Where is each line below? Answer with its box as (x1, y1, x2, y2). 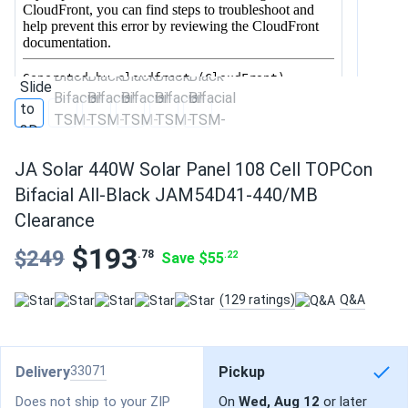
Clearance (15, 209, 95, 231)
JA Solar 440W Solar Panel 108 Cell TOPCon (15, 158, 372, 180)
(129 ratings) (219, 292, 295, 307)
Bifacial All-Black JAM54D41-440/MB (15, 184, 318, 206)
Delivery (15, 363, 70, 381)
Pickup (219, 363, 265, 381)
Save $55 (161, 250, 224, 267)
